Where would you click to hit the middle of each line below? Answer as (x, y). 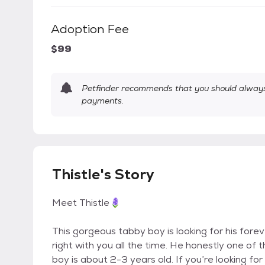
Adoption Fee (90, 29)
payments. (103, 101)
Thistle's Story (103, 174)
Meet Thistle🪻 (87, 203)
